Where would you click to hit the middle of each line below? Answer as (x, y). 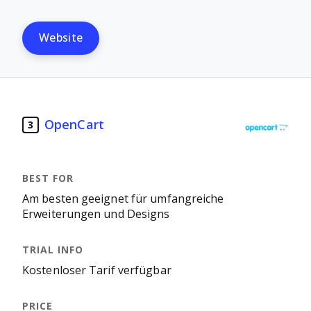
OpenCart (74, 125)
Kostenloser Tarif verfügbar (97, 270)
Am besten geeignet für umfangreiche (123, 199)
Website (61, 38)
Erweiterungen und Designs (96, 214)
